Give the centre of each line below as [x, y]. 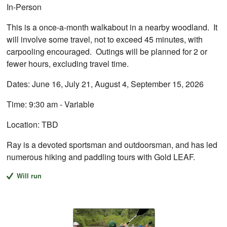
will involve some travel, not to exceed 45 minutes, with [105, 39]
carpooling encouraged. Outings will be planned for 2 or [107, 51]
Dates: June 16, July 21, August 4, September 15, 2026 [105, 84]
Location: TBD [33, 124]
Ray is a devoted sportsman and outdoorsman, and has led [112, 144]
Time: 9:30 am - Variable [51, 104]
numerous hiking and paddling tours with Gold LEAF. [101, 157]
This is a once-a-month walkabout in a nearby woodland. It [112, 27]
